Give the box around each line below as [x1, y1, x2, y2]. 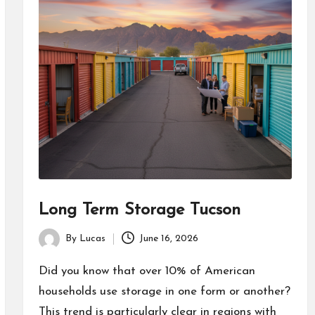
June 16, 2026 [139, 233, 199, 245]
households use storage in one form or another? [38, 285, 290, 297]
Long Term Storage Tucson [38, 201, 240, 219]
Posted [37, 241, 69, 252]
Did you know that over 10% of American [38, 264, 255, 277]
